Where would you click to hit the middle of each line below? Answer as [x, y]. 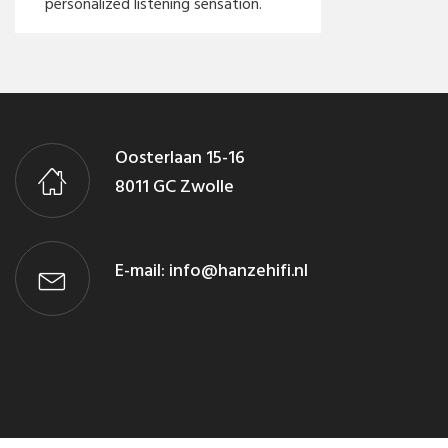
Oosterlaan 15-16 [180, 158]
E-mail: [142, 271]
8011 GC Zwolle [174, 187]
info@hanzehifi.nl [238, 271]
